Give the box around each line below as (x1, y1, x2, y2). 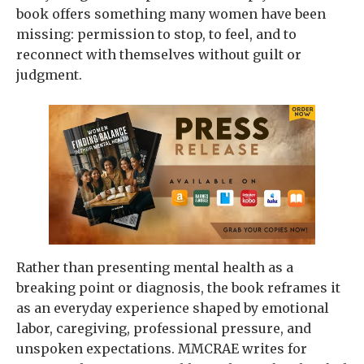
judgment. (16, 67, 82, 83)
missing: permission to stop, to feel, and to (16, 26, 297, 42)
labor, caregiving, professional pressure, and (16, 319, 311, 336)
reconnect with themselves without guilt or (16, 46, 301, 63)
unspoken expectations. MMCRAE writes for (16, 340, 307, 357)
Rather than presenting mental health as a (16, 258, 293, 275)
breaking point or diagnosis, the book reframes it (16, 279, 340, 296)
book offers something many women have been (16, 6, 326, 22)
